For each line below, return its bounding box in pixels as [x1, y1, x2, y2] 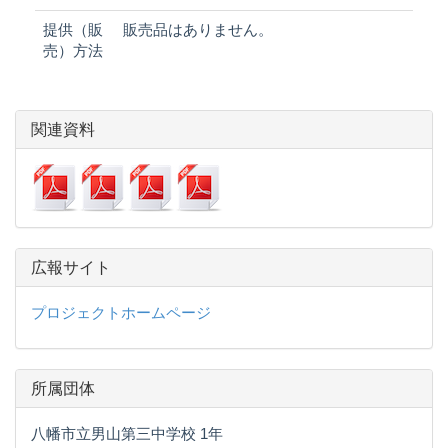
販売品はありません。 [123, 20, 273, 38]
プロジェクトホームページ [31, 303, 211, 321]
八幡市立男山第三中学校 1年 [31, 424, 223, 442]
